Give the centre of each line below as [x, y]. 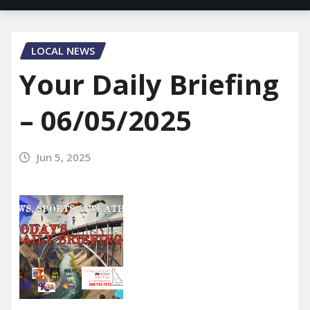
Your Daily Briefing [149, 84]
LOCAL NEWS [63, 51]
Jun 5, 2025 [64, 157]
